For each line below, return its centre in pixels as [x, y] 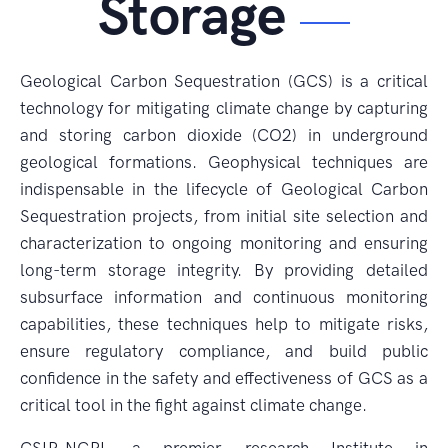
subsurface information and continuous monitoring [224, 297]
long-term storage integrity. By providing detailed [224, 270]
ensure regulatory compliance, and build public [224, 351]
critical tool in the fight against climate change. [193, 405]
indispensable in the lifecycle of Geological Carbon [224, 189]
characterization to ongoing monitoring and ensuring [224, 243]
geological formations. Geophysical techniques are [224, 162]
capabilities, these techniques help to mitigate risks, [224, 324]
